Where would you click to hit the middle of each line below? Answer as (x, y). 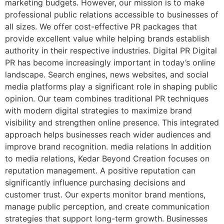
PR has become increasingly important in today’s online (110, 62)
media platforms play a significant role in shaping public (111, 86)
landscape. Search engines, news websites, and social (107, 74)
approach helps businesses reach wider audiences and (108, 134)
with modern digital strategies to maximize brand (98, 110)
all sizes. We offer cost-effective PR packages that (101, 26)
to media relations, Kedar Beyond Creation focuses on (107, 158)
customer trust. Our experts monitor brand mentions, (105, 194)
